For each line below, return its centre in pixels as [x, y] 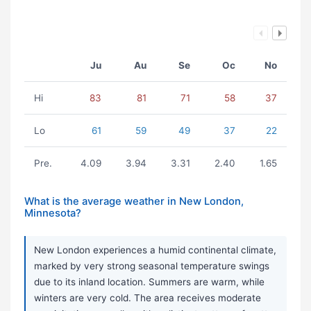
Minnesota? [53, 213]
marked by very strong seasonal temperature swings [152, 266]
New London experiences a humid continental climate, [155, 250]
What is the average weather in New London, [134, 202]
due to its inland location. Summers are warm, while [149, 282]
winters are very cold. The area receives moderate [148, 298]
